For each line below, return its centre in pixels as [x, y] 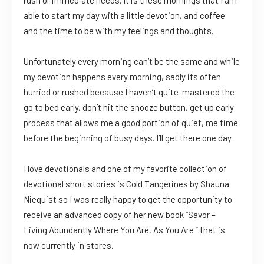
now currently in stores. [68, 245]
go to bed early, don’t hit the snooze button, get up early [129, 107]
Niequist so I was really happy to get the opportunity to [128, 199]
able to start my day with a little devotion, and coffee [124, 15]
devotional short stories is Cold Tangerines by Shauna [126, 184]
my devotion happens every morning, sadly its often [122, 76]
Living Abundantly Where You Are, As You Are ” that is [124, 230]
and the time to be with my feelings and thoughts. [118, 30]
